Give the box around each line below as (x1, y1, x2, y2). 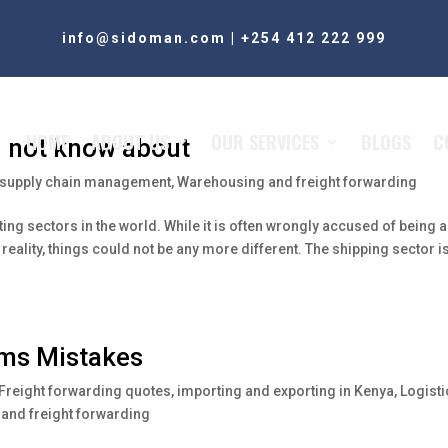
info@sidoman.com (62, 29, 226, 46)
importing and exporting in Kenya (177, 382, 395, 399)
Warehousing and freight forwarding (177, 173, 418, 190)
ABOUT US (91, 128, 169, 155)
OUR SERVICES (211, 128, 319, 155)
